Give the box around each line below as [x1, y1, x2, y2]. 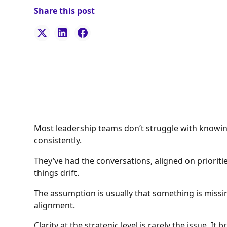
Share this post [34, 5, 95, 17]
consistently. [34, 135, 82, 146]
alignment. [34, 200, 75, 211]
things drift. [34, 167, 80, 179]
